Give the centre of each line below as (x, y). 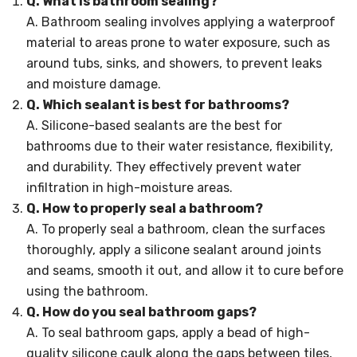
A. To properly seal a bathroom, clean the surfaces (176, 229)
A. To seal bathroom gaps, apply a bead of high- (168, 333)
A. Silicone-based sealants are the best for (154, 126)
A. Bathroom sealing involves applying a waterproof (181, 22)
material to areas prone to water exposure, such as (178, 43)
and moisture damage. (94, 84)
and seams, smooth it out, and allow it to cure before (185, 271)
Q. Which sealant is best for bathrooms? (158, 105)
